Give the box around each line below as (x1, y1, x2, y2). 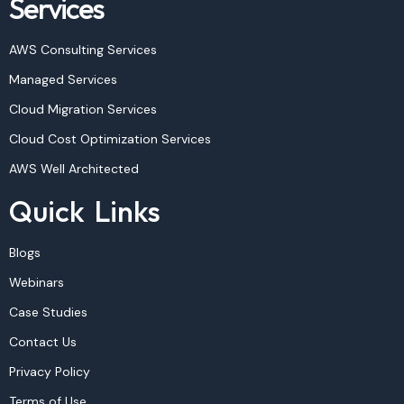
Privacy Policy (9, 363, 90, 381)
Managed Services (9, 71, 117, 88)
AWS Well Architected (9, 161, 139, 178)
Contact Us (9, 334, 77, 351)
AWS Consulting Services (9, 41, 157, 59)
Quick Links (9, 193, 161, 230)
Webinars (9, 274, 64, 291)
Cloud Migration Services (9, 101, 157, 118)
